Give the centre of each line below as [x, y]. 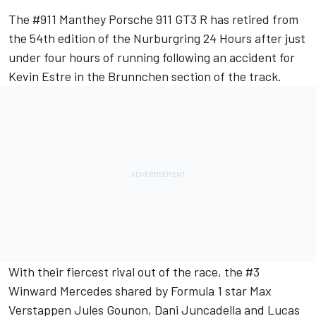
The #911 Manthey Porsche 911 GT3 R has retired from [153, 19]
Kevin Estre [40, 77]
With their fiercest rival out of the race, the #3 [134, 272]
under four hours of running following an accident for [152, 57]
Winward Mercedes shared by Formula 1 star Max [140, 291]
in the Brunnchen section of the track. [176, 77]
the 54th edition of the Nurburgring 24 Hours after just [157, 38]
